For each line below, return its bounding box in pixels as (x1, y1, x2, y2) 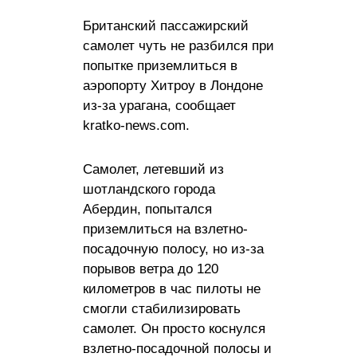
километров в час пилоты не (83, 280, 261, 296)
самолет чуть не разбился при (83, 37, 274, 53)
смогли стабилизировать (83, 300, 241, 316)
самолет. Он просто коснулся (83, 320, 265, 336)
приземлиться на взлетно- (83, 221, 248, 237)
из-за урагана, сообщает (83, 97, 236, 113)
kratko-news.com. (83, 117, 190, 133)
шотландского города (83, 181, 215, 197)
